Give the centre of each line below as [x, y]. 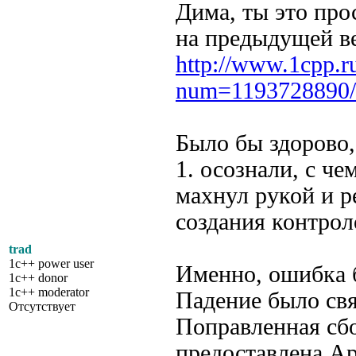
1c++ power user [51, 263]
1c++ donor [38, 278]
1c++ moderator [49, 292]
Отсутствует [42, 306]
